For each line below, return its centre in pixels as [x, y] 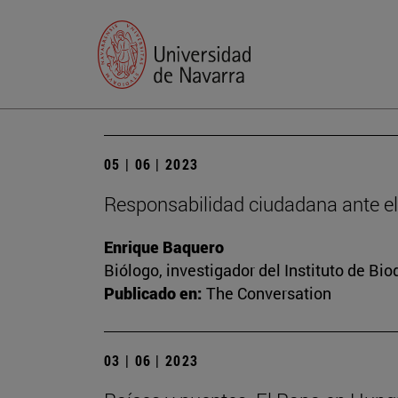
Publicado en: [153, 294]
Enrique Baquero [164, 247]
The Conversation [269, 294]
